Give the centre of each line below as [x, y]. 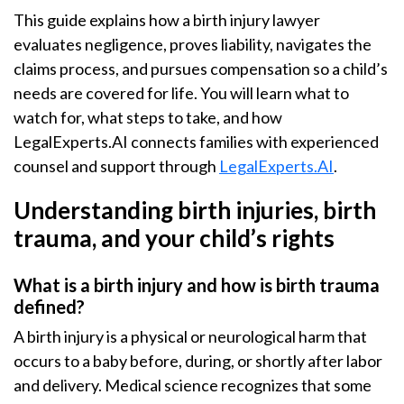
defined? [49, 307]
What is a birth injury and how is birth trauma [197, 285]
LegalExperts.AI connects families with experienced [196, 142]
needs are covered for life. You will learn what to [181, 93]
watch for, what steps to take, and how [148, 117]
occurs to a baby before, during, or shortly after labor [198, 361]
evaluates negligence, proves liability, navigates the [193, 44]
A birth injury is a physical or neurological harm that [190, 336]
